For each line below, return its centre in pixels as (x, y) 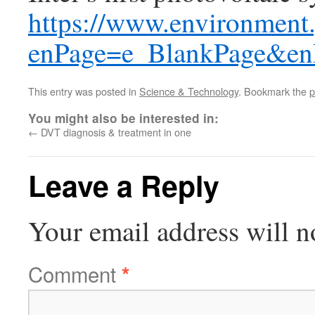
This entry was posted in (84, 91)
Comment (75, 274)
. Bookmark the (274, 91)
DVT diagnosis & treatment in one (115, 132)
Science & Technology (189, 91)
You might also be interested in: (123, 118)
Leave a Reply (124, 185)
